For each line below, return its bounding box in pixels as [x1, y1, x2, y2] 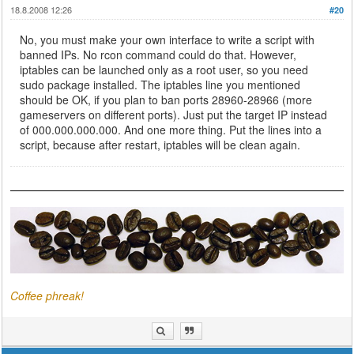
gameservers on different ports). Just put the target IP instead [20, 106, 328, 122]
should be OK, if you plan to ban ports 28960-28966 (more [20, 91, 313, 107]
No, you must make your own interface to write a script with [20, 31, 315, 47]
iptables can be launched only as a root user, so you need [20, 61, 309, 77]
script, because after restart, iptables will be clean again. [20, 136, 301, 153]
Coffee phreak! [10, 288, 85, 304]
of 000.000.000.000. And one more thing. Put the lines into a [20, 121, 322, 137]
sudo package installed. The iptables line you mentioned [20, 76, 301, 92]
